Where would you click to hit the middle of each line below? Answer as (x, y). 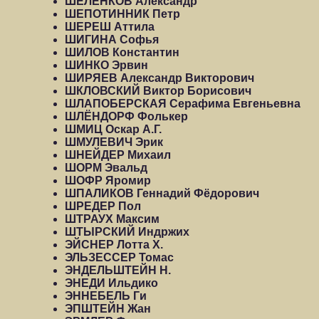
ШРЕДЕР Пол (103, 206)
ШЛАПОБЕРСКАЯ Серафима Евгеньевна (183, 104)
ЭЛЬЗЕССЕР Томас (119, 257)
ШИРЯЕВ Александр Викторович (159, 78)
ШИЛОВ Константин (122, 52)
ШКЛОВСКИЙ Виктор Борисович (158, 91)
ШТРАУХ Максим (112, 219)
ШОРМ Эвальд (106, 168)
